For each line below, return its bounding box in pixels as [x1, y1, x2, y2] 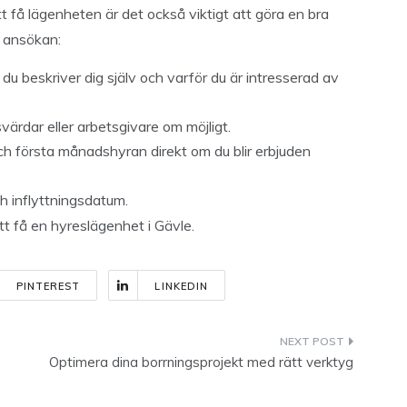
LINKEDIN [154, 280, 209, 293]
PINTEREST [15, 280, 81, 293]
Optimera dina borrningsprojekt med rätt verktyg [49, 353, 353, 371]
